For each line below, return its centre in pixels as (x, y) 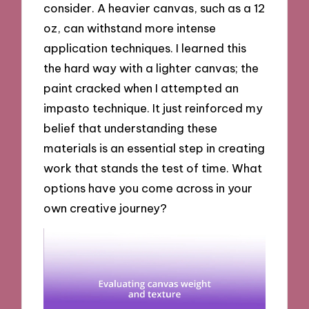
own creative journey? (106, 208)
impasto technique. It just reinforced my (153, 108)
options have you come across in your (148, 188)
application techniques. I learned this (145, 48)
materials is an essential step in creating (154, 148)
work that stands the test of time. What (153, 168)
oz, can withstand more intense (130, 28)
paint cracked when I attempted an (141, 88)
